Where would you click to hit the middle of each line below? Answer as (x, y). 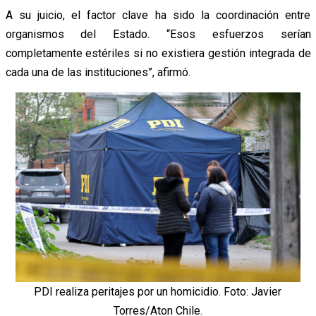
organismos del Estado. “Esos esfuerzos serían (158, 35)
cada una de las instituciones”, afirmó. (98, 73)
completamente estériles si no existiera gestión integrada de (158, 54)
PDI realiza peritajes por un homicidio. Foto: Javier (158, 292)
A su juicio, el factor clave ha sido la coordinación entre (158, 16)
